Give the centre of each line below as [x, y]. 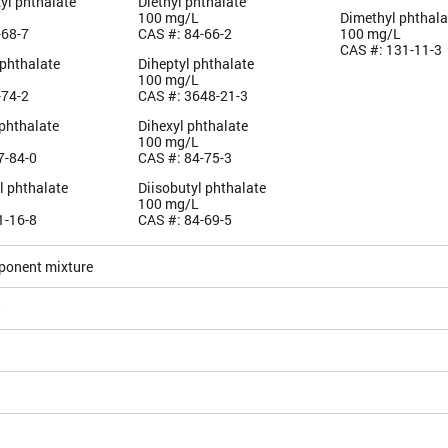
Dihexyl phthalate [192, 125]
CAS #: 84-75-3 [184, 157]
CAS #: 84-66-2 [184, 33]
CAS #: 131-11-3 [391, 49]
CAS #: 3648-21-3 [192, 95]
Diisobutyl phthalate [201, 187]
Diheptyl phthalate [195, 63]
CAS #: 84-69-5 [184, 219]
